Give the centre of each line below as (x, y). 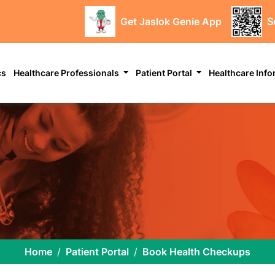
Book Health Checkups (196, 251)
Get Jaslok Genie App (171, 21)
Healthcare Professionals (68, 72)
